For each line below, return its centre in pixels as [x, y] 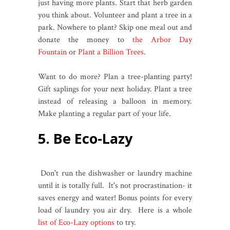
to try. [126, 222]
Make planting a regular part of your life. [104, 113]
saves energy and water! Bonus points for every [115, 198]
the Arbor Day [162, 40]
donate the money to [85, 40]
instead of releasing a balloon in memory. [115, 101]
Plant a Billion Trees [111, 52]
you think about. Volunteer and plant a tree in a [115, 15]
